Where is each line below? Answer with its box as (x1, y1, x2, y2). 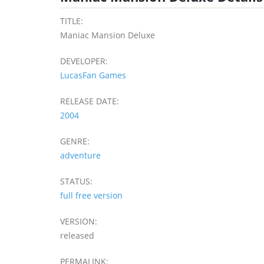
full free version (60, 189, 123, 201)
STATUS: (60, 175, 93, 187)
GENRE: (60, 135, 90, 147)
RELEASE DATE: (60, 95, 119, 107)
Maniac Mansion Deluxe (60, 29, 155, 41)
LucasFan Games (60, 69, 126, 81)
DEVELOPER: (60, 55, 108, 67)
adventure (60, 149, 101, 161)
